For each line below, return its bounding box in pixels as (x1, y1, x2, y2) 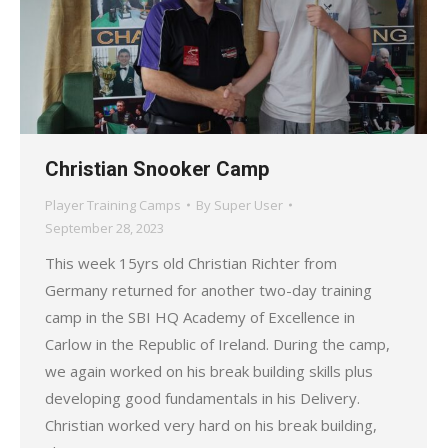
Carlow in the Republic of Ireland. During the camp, (45, 333, 390, 354)
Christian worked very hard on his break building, (45, 414, 377, 435)
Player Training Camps (45, 195, 181, 214)
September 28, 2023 (45, 218, 164, 237)
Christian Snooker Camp (45, 156, 269, 181)
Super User (214, 195, 283, 214)
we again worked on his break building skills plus (45, 360, 373, 381)
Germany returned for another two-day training (45, 279, 372, 300)
